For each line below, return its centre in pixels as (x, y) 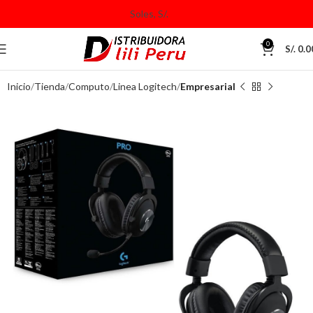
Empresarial (208, 86)
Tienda (50, 86)
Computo (89, 86)
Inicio (19, 86)
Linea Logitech (145, 86)
